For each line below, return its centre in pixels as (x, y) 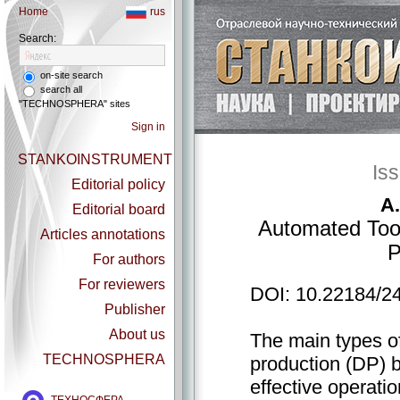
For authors (129, 260)
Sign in (148, 127)
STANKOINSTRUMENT (95, 160)
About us (137, 335)
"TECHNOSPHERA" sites (75, 104)
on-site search (70, 75)
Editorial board (119, 210)
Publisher (135, 310)
